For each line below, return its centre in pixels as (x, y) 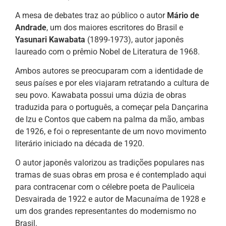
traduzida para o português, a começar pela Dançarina (112, 107)
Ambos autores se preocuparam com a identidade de (109, 71)
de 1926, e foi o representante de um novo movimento (111, 131)
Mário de (183, 15)
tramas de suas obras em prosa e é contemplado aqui (111, 175)
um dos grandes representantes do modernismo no (106, 211)
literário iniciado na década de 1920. (80, 144)
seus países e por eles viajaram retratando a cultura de (112, 83)
